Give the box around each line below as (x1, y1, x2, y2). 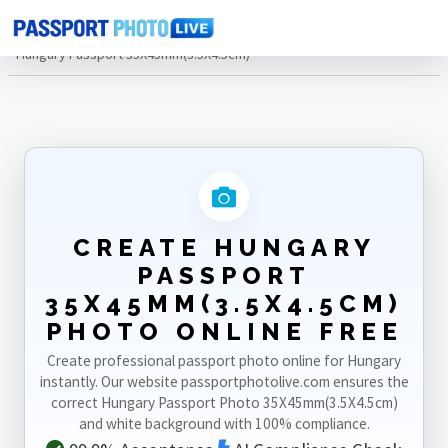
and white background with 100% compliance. (78, 414, 370, 433)
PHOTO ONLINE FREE (45, 317, 403, 346)
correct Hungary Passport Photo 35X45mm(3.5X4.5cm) (50, 393, 398, 412)
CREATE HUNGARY (72, 233, 376, 262)
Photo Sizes (66, 19, 138, 37)
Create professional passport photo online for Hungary (47, 351, 401, 370)
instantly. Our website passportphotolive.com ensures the (39, 372, 409, 391)
